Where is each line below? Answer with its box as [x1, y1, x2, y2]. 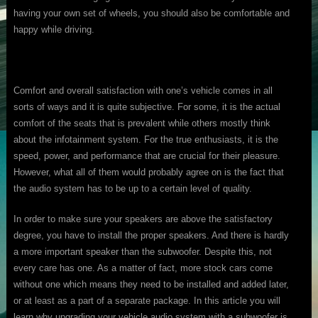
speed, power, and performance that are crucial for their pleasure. [13, 150, 280, 162]
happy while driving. [13, 24, 94, 35]
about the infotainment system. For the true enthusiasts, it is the [13, 134, 278, 146]
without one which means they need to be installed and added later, [13, 279, 289, 290]
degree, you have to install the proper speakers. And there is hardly [13, 230, 289, 241]
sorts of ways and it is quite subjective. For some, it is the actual [13, 102, 280, 113]
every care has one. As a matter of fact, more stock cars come [13, 263, 273, 274]
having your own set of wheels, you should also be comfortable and [13, 8, 290, 19]
